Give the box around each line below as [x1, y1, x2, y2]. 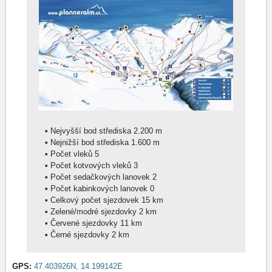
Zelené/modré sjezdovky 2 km [139, 207, 159, 216]
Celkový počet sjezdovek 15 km [141, 195, 166, 205]
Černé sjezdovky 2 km [112, 230, 129, 239]
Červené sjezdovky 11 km [120, 219, 144, 228]
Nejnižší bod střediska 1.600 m [131, 138, 162, 147]
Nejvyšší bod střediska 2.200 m [134, 126, 165, 135]
